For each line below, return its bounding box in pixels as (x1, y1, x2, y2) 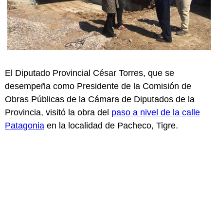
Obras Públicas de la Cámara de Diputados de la (5, 94, 195, 104)
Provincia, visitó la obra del (5, 107, 111, 117)
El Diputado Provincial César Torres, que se (5, 68, 174, 78)
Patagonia (5, 120, 44, 130)
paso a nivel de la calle (111, 107, 200, 117)
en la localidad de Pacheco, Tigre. (44, 120, 178, 130)
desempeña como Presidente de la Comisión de (5, 81, 191, 91)
